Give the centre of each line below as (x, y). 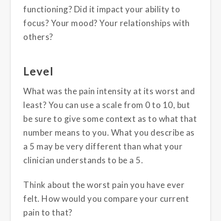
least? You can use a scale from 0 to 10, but (107, 105)
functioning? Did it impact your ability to (102, 9)
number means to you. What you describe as (109, 132)
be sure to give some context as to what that (110, 118)
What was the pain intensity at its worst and (109, 91)
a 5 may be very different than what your (103, 146)
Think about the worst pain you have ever (104, 185)
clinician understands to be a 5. (83, 160)
